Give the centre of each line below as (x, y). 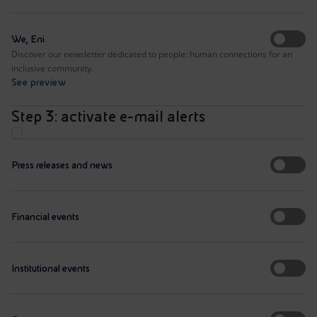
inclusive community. (52, 68)
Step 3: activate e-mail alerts (108, 116)
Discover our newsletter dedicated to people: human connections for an (152, 54)
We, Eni (28, 39)
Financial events (45, 217)
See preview (39, 82)
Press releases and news (62, 165)
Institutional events (51, 268)
